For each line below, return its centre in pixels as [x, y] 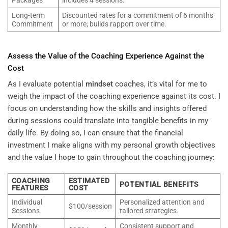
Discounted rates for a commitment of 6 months [137, 16]
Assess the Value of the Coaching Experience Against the [106, 56]
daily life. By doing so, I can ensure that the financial [95, 133]
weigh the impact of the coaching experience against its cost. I [114, 96]
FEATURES [30, 188]
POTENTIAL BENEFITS [159, 184]
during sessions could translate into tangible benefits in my [108, 121]
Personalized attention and [162, 202]
